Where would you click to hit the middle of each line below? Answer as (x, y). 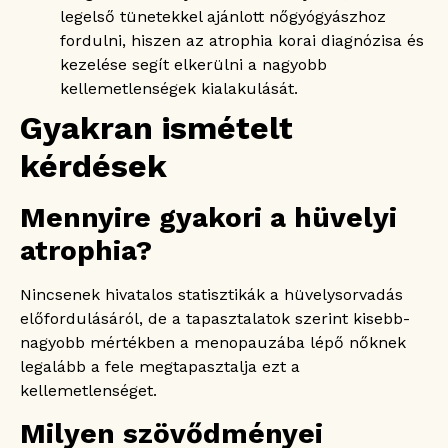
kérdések (93, 165)
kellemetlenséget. (88, 390)
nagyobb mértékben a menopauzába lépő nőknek (213, 342)
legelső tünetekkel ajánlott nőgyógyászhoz (223, 16)
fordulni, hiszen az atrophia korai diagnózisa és (242, 40)
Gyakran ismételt (156, 127)
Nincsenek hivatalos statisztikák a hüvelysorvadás (211, 294)
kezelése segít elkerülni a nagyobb (193, 64)
